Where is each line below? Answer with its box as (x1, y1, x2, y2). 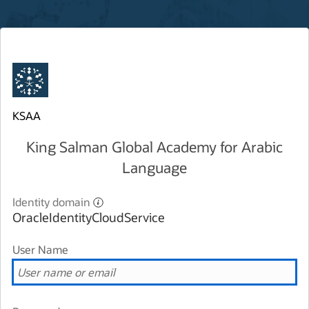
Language (122, 158, 187, 177)
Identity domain (12, 195, 90, 209)
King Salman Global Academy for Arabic (26, 137, 283, 156)
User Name (12, 242, 68, 257)
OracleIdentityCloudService (12, 209, 165, 226)
